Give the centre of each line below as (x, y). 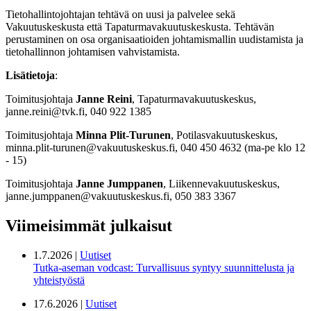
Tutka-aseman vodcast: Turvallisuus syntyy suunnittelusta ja (164, 267)
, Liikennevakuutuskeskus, (221, 183)
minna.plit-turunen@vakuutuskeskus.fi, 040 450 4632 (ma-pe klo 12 (155, 147)
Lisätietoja (30, 75)
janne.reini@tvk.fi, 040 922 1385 (78, 111)
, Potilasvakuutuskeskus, (224, 135)
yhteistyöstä (59, 280)
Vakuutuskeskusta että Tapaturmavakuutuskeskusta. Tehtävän (140, 26)
